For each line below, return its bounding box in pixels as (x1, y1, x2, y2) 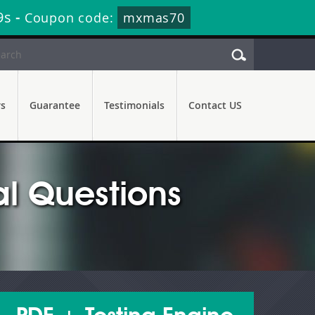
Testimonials (104, 98, 165, 112)
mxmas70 (123, 9, 185, 26)
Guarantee (30, 98, 80, 112)
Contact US (188, 98, 242, 112)
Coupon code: (24, 9, 118, 26)
